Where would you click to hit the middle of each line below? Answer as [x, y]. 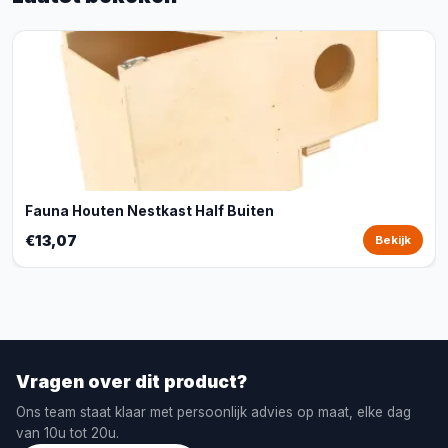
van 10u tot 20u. [67, 433]
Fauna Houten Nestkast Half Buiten [149, 211]
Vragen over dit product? [131, 381]
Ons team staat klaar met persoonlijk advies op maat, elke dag [213, 412]
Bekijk [393, 240]
